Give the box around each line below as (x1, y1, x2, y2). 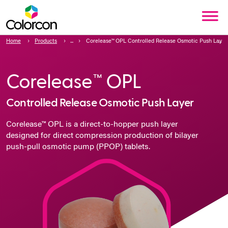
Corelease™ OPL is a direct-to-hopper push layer (6, 121, 178, 129)
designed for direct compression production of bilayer (6, 132, 198, 140)
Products (35, 39, 57, 45)
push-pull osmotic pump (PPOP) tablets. (6, 143, 150, 152)
